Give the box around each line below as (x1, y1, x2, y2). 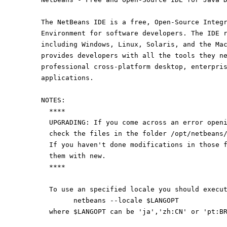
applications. (41, 73, 94, 82)
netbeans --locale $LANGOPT (73, 196, 179, 204)
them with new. (49, 152, 106, 160)
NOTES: (41, 96, 65, 104)
